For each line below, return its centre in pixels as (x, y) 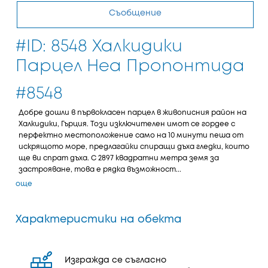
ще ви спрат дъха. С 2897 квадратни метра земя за (119, 158)
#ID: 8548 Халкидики (99, 47)
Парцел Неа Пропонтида (130, 67)
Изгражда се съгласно (115, 260)
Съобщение (135, 13)
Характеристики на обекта (99, 220)
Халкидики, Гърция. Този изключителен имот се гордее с (127, 124)
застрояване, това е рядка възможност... (100, 170)
